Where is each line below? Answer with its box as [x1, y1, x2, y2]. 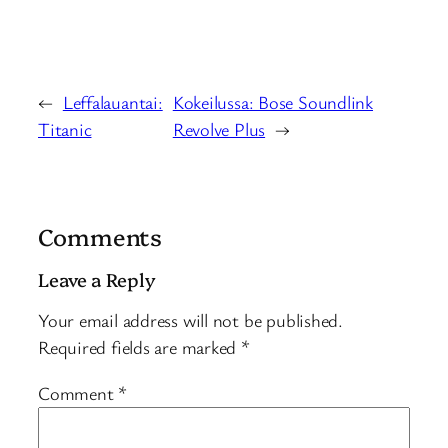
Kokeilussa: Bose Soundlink [172, 90, 374, 115]
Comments [38, 220, 163, 253]
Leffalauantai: [62, 90, 163, 115]
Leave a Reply [38, 265, 156, 292]
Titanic [38, 117, 92, 142]
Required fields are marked [38, 335, 242, 360]
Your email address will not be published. [38, 308, 343, 333]
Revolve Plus [172, 117, 266, 142]
